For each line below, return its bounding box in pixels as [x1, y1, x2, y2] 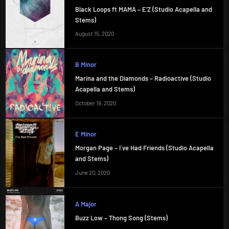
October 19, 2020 [75, 100, 116, 106]
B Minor [75, 60, 97, 68]
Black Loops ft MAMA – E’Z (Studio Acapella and [75, 5, 212, 13]
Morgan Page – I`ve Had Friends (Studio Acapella [75, 144, 214, 152]
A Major [75, 199, 97, 208]
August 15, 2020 [75, 30, 114, 37]
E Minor [75, 129, 97, 138]
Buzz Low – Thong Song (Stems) [75, 214, 168, 222]
